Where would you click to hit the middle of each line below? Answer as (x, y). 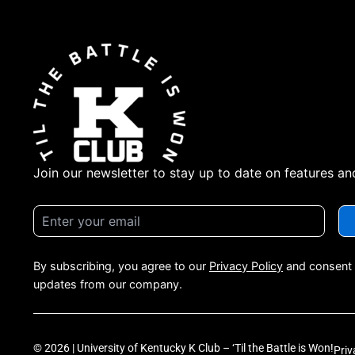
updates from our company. (108, 284)
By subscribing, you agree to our (121, 266)
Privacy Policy (246, 266)
